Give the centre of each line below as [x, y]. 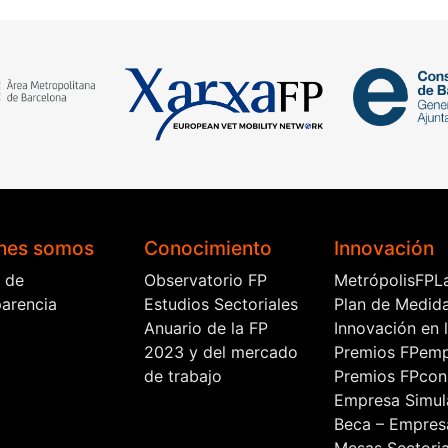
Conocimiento [208, 247]
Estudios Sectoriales [221, 303]
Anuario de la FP [206, 327]
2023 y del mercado [221, 351]
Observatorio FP [205, 279]
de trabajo [183, 375]
